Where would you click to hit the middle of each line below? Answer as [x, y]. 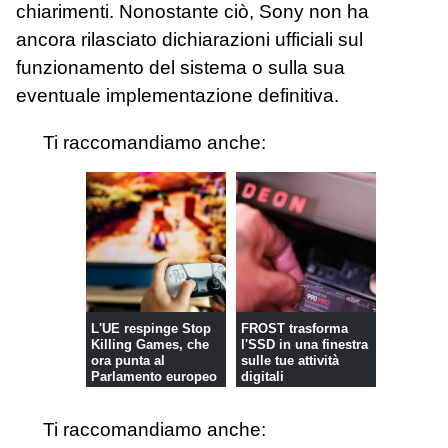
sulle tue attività [289, 360]
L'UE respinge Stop [150, 328]
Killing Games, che [149, 344]
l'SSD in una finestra [304, 344]
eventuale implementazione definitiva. [177, 95]
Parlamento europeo [153, 376]
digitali [262, 376]
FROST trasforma [294, 328]
